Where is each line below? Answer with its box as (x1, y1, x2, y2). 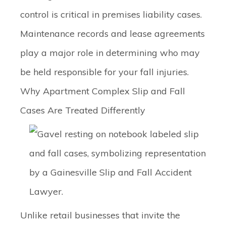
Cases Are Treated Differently (20, 104, 145, 116)
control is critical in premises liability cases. (20, 9, 202, 20)
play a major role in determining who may (20, 47, 200, 59)
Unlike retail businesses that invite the (20, 209, 180, 221)
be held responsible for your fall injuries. (20, 66, 189, 78)
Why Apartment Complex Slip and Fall (20, 85, 185, 97)
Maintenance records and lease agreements (20, 28, 205, 39)
